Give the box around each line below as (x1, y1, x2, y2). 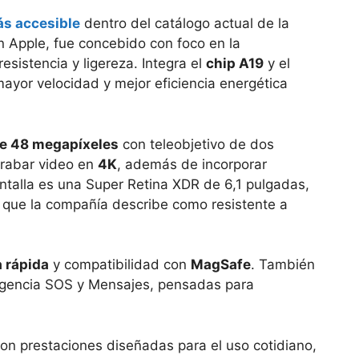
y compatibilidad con (49, 256, 191, 273)
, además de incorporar (117, 155, 267, 172)
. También (251, 256, 315, 273)
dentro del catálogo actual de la (80, 15, 289, 32)
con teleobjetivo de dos (119, 135, 274, 152)
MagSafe (191, 256, 251, 273)
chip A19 (206, 55, 264, 72)
